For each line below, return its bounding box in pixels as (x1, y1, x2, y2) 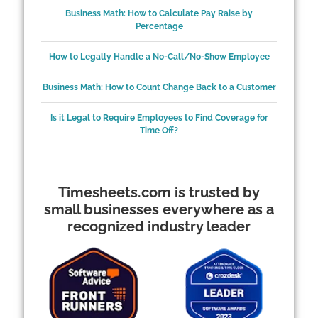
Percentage (135, 21, 183, 32)
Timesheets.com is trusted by (58, 184, 260, 202)
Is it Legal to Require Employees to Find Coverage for (50, 113, 268, 124)
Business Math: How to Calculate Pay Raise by (65, 9, 253, 19)
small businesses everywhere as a (44, 201, 274, 219)
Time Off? (140, 126, 178, 136)
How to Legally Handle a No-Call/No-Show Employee (48, 52, 270, 62)
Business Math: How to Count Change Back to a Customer (42, 82, 276, 93)
